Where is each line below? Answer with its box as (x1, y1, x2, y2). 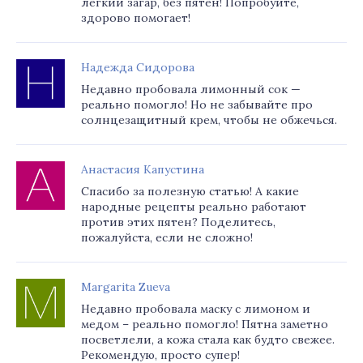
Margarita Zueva (81, 280, 170, 294)
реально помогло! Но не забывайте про (81, 97, 313, 112)
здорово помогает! (81, 11, 190, 25)
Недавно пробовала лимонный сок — (81, 82, 301, 96)
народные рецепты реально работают (81, 199, 306, 214)
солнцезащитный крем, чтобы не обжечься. (81, 113, 337, 127)
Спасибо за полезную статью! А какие (81, 184, 299, 199)
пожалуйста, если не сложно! (81, 230, 253, 245)
